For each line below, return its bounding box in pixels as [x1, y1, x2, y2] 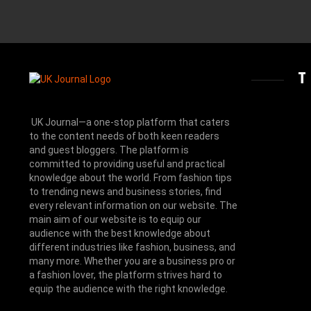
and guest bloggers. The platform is [29, 144, 189, 155]
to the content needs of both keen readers [29, 131, 219, 142]
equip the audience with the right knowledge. [29, 283, 230, 294]
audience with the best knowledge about [29, 228, 210, 239]
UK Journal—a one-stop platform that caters [29, 117, 230, 128]
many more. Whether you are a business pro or [29, 255, 235, 267]
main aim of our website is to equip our [29, 214, 201, 225]
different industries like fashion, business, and [29, 242, 235, 253]
